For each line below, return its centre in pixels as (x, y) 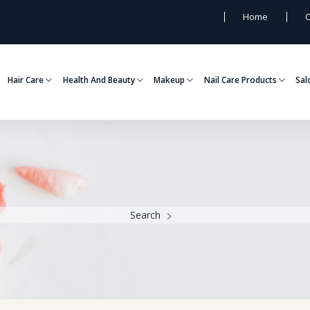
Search (145, 215)
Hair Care (26, 80)
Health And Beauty (100, 80)
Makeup (171, 80)
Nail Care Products (241, 80)
